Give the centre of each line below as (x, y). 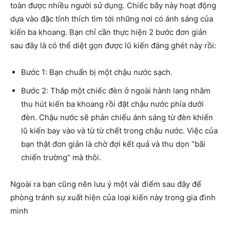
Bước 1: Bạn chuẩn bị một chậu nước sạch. (97, 72)
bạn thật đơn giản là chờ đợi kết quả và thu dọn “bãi (113, 144)
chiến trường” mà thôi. (61, 158)
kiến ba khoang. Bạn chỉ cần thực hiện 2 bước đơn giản (109, 32)
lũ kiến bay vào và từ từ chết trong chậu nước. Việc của (119, 131)
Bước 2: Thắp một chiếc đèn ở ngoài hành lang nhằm (116, 91)
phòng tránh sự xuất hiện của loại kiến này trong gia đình (113, 198)
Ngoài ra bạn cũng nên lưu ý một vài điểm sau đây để (106, 184)
